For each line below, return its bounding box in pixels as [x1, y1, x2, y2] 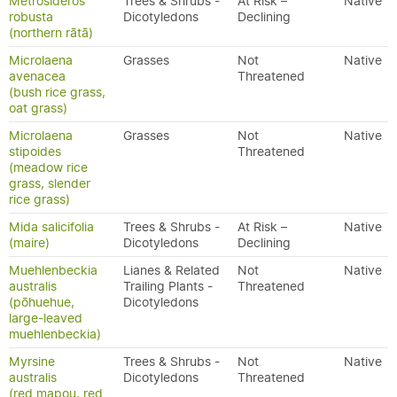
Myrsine [9, 354, 55, 370]
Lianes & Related [123, 262, 220, 278]
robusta [9, 9, 53, 25]
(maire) [9, 235, 50, 251]
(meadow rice [9, 160, 88, 175]
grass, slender [9, 175, 90, 191]
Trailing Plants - [123, 278, 213, 294]
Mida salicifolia [9, 219, 94, 235]
